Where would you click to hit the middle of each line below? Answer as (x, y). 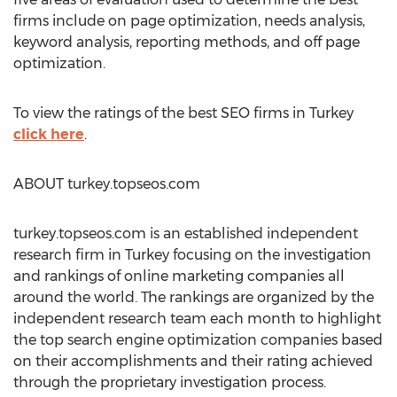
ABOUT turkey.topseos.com (107, 184)
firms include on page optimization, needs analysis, (189, 21)
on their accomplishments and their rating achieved (193, 361)
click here (49, 134)
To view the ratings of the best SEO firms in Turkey (183, 113)
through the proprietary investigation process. (170, 382)
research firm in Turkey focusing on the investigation (192, 255)
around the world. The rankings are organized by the (194, 297)
